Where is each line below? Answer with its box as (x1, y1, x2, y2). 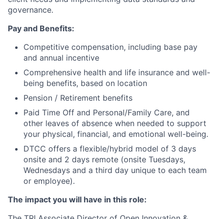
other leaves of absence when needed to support (23, 118, 206, 129)
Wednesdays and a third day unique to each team (23, 165, 207, 175)
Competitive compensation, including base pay (23, 42, 197, 52)
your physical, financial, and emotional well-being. (23, 129, 208, 139)
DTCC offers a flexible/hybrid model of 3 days (23, 144, 196, 154)
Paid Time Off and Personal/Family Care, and (23, 108, 190, 118)
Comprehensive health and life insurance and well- (23, 67, 210, 78)
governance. (8, 5, 53, 15)
